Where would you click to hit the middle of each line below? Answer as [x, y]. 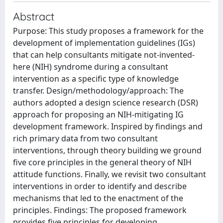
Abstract [34, 16]
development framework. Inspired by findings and [108, 126]
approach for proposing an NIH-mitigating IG [98, 114]
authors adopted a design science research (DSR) [106, 103]
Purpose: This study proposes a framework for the [108, 31]
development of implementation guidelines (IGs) [104, 43]
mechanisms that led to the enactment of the [98, 198]
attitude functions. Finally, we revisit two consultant [110, 174]
